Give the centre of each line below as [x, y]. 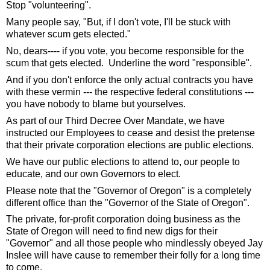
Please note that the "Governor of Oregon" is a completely [129, 190]
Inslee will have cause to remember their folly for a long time [133, 256]
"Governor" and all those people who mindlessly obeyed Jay [134, 243]
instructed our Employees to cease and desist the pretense [130, 133]
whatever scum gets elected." [71, 34]
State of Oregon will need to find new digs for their [112, 231]
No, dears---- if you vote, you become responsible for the [125, 51]
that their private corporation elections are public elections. [132, 145]
